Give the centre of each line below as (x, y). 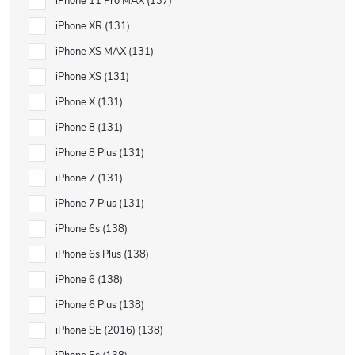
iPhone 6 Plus (87, 305)
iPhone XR (80, 26)
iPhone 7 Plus (87, 204)
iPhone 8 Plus (87, 153)
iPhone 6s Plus (90, 254)
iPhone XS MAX (92, 52)
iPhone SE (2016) (97, 330)
